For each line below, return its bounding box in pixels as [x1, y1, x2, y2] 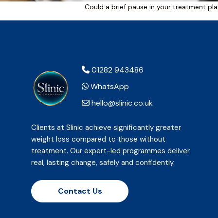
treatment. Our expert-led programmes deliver [31, 146, 190, 156]
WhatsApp [89, 81, 129, 91]
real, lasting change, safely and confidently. [31, 158, 175, 167]
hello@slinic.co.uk [90, 98, 153, 108]
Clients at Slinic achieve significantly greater [31, 123, 181, 132]
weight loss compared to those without [31, 134, 165, 144]
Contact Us [57, 186, 102, 196]
